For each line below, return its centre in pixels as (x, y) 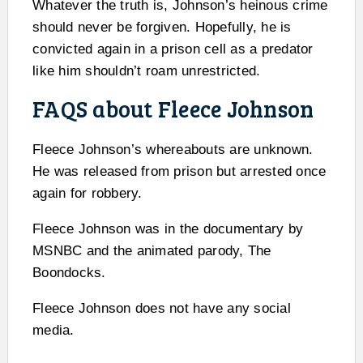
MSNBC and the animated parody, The (152, 250)
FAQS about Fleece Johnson (173, 108)
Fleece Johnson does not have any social (162, 308)
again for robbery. (88, 193)
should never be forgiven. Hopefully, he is (162, 27)
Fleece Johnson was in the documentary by (168, 228)
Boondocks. (69, 272)
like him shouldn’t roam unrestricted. (147, 70)
